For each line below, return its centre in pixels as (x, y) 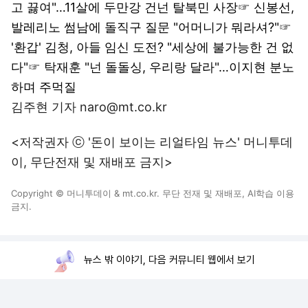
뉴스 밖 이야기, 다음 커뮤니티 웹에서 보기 (169, 260)
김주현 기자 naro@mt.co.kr (89, 107)
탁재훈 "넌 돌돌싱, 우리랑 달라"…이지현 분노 (169, 67)
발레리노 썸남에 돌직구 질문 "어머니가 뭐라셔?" (145, 27)
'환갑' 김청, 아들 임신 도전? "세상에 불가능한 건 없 (152, 47)
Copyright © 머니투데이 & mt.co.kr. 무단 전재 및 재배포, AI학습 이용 (153, 193)
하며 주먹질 (44, 87)
